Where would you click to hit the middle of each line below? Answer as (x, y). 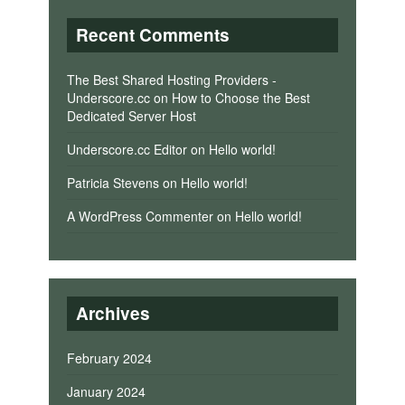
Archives (113, 313)
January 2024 (106, 391)
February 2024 (109, 358)
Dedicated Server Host (131, 115)
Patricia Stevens (113, 182)
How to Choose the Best (240, 97)
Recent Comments (152, 34)
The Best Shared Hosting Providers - (171, 79)
